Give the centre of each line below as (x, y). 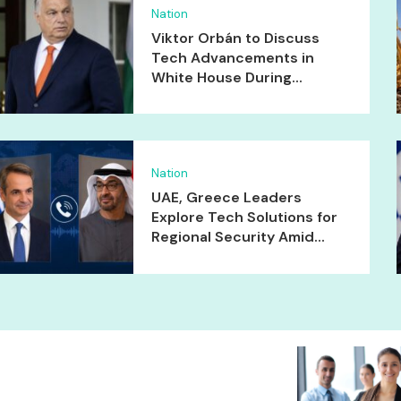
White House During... (226, 77)
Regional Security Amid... (238, 237)
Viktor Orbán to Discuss (235, 38)
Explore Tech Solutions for (244, 218)
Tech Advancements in (232, 57)
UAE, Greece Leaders (226, 198)
